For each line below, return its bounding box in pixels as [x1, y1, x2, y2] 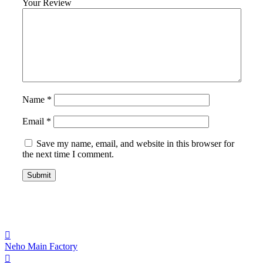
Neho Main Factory [5, 241, 77, 252]
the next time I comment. [22, 149, 114, 160]
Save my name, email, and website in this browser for [36, 139, 234, 149]
